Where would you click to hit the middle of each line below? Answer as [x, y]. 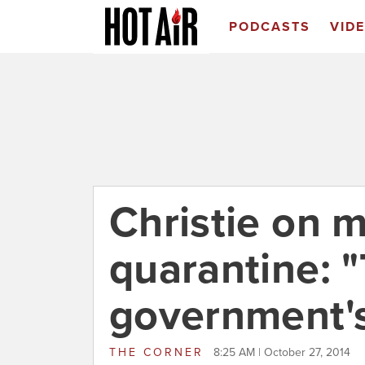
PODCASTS [269, 27]
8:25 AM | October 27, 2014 [282, 352]
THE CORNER [159, 352]
